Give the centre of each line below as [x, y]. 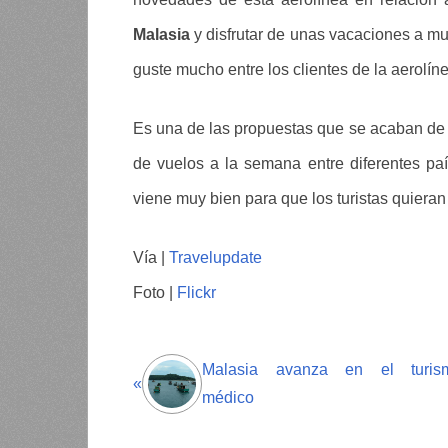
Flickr [194, 292]
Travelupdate [215, 257]
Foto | [153, 292]
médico [228, 397]
